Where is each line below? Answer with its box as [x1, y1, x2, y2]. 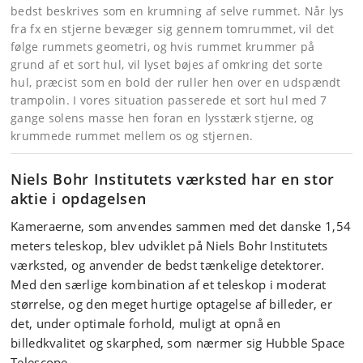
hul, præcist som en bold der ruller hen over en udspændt [11, 75, 341, 90]
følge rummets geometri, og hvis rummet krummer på [11, 39, 315, 54]
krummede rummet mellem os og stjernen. [11, 128, 254, 143]
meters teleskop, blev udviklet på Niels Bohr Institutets [11, 237, 328, 254]
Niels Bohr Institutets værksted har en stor [11, 169, 335, 189]
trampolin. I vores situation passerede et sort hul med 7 [11, 92, 327, 108]
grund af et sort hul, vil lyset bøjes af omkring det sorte [11, 57, 323, 72]
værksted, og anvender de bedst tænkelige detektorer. [11, 257, 325, 273]
